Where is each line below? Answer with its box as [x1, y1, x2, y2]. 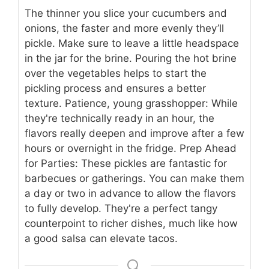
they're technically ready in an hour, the [25, 112, 214, 124]
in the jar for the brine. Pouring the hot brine [25, 52, 237, 64]
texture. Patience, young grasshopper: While [25, 97, 238, 109]
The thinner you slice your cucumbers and [25, 7, 227, 19]
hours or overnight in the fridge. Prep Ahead [25, 142, 237, 154]
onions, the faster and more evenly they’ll [25, 22, 224, 34]
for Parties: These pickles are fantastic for [25, 157, 227, 169]
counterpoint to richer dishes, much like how [25, 217, 238, 229]
